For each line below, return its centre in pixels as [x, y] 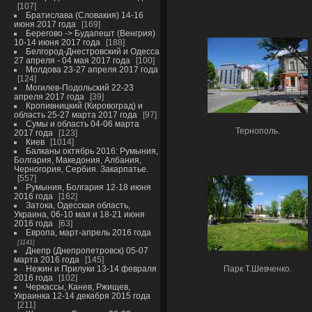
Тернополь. [258, 131]
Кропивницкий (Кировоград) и [84, 106]
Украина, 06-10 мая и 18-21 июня [79, 214]
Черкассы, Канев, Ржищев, [78, 287]
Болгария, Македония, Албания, [77, 160]
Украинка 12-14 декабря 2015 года [82, 296]
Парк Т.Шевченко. [258, 269]
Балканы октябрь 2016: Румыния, [92, 151]
